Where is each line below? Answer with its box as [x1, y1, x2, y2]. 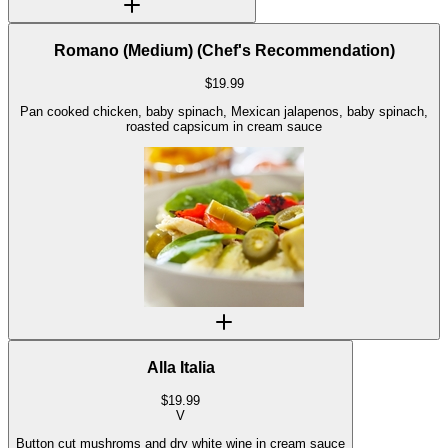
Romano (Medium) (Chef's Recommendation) [53, 42, 395, 60]
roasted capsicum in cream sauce [126, 119, 322, 134]
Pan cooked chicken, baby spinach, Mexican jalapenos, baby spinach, [20, 104, 428, 119]
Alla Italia [146, 358, 215, 376]
